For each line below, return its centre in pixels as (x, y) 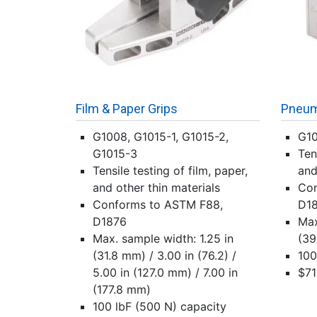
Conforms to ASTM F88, (158, 204)
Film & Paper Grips (127, 109)
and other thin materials (156, 188)
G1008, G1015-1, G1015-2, (161, 137)
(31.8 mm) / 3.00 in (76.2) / (165, 255)
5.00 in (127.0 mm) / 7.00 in (165, 272)
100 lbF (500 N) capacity (160, 306)
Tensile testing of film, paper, (170, 171)
